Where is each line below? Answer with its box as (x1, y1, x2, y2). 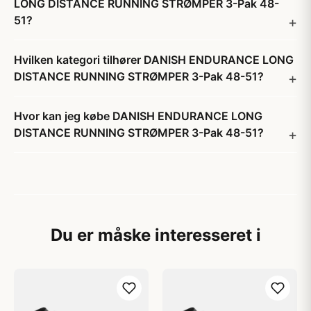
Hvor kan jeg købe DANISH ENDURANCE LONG (14, 109, 262, 123)
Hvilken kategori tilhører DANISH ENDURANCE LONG (14, 53, 294, 67)
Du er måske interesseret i (50, 225, 261, 245)
